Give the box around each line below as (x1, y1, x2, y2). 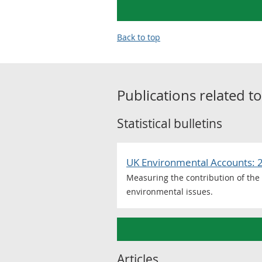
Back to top (117, 32, 160, 43)
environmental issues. (126, 186, 213, 197)
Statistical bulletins (117, 115, 222, 132)
